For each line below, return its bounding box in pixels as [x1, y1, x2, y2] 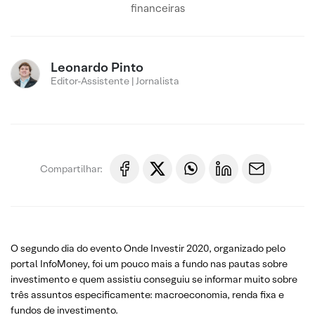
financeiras [130, 1, 185, 15]
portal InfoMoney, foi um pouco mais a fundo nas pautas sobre [11, 257, 288, 270]
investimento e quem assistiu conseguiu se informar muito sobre [11, 273, 297, 285]
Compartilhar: [40, 162, 103, 175]
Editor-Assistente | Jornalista [51, 75, 179, 87]
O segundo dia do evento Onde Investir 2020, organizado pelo [11, 242, 285, 255]
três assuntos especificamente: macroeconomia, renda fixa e [11, 288, 284, 301]
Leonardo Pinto [51, 59, 143, 75]
